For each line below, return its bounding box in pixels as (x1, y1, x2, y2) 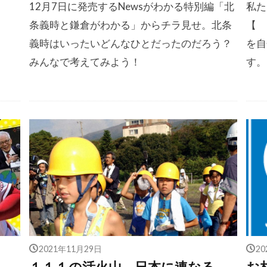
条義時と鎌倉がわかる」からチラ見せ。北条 (29, 18, 232, 31)
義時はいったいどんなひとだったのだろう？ (29, 36, 232, 49)
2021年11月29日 (39, 244, 103, 253)
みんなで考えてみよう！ (29, 55, 141, 68)
